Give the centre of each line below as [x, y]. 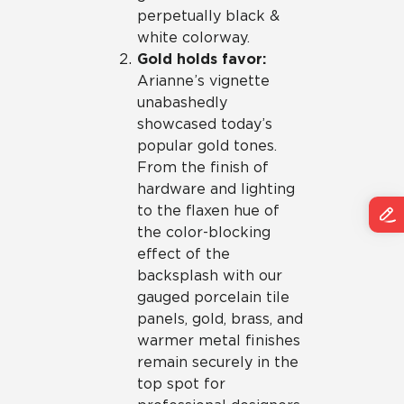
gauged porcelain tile [213, 297]
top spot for [181, 384]
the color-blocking [204, 232]
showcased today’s [205, 124]
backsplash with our [210, 275]
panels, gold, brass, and [220, 319]
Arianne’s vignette [203, 81]
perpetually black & [208, 16]
